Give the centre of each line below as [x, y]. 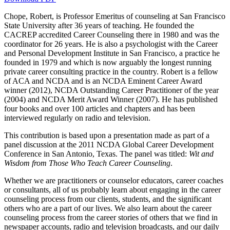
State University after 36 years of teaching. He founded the [99, 26]
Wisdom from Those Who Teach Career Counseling [87, 163]
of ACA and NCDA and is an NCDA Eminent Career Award [103, 81]
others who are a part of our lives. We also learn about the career [108, 208]
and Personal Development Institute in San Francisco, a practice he [112, 53]
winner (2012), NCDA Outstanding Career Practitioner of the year [111, 90]
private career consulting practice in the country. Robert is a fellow [111, 72]
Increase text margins [69, 31]
